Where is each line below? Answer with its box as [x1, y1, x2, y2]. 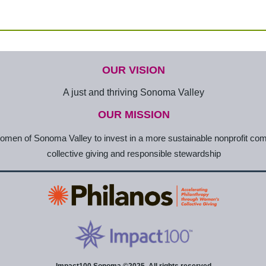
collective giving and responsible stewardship [46, 148, 221, 159]
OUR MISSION [97, 109, 170, 121]
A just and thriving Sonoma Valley [63, 87, 204, 97]
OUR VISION [102, 64, 165, 76]
